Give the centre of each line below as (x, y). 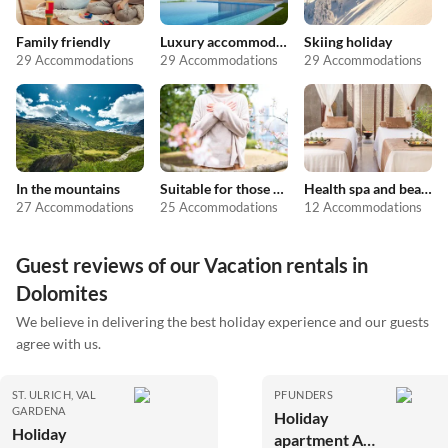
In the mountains (68, 188)
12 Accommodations (363, 206)
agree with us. (58, 343)
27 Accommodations (75, 206)
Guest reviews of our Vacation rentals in (192, 264)
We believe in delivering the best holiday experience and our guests (222, 321)
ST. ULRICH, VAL (54, 394)
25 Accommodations (219, 206)
